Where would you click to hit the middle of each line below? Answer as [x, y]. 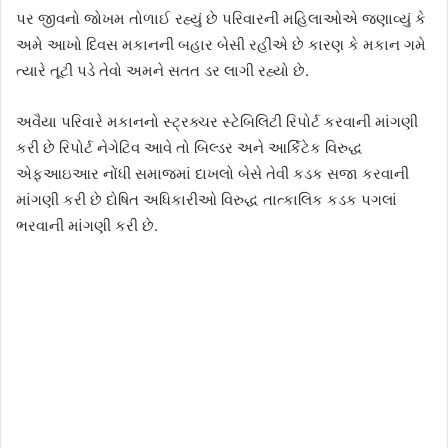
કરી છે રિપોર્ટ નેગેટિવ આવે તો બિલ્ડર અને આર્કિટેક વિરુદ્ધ [189, 147]
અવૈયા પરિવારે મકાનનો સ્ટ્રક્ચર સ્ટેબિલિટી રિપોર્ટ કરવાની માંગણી [217, 121]
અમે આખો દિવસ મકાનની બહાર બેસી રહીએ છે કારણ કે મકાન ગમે [221, 44]
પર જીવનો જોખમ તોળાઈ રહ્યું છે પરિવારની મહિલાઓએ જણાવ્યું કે [221, 18]
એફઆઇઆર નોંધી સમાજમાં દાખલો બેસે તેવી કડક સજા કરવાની [212, 173]
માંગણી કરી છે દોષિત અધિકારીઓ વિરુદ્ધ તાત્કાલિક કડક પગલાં [206, 199]
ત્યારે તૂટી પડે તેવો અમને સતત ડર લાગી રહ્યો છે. [162, 70]
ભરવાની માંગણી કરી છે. [87, 225]
